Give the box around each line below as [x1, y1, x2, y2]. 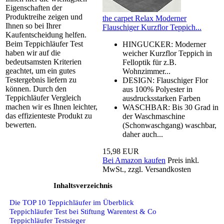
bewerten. [5, 120, 36, 129]
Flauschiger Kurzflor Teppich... [102, 23, 201, 32]
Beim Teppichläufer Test [5, 39, 83, 48]
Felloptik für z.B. [122, 58, 176, 67]
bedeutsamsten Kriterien [5, 57, 81, 66]
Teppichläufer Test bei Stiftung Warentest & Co [9, 206, 156, 215]
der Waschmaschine [122, 112, 185, 121]
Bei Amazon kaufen [102, 156, 165, 165]
